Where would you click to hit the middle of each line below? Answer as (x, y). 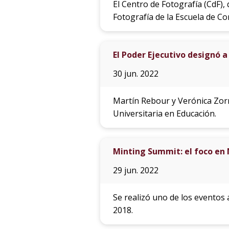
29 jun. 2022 (135, 170)
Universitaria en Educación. (164, 114)
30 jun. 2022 (135, 74)
